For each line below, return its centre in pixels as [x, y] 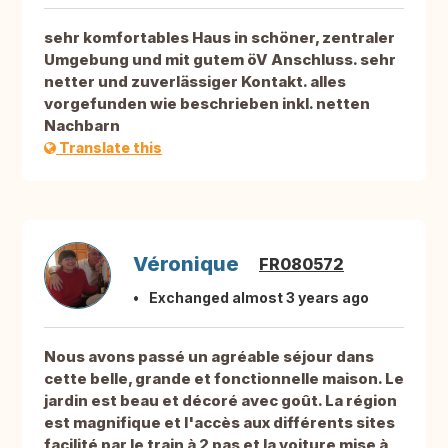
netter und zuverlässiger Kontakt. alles [195, 82]
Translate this [109, 148]
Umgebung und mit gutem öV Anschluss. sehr [220, 60]
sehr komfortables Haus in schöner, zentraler [219, 38]
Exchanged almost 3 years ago [259, 298]
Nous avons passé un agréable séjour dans [209, 357]
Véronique [186, 264]
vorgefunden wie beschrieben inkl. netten [207, 104]
